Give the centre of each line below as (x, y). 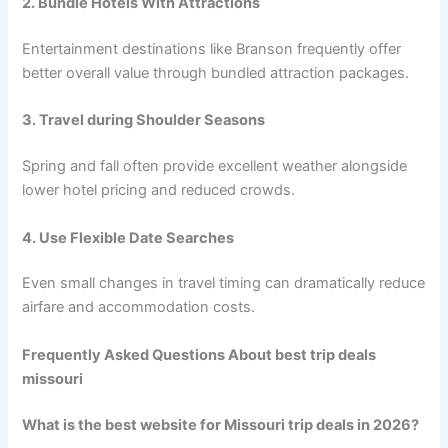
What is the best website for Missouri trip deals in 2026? (221, 424)
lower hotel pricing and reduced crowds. (159, 190)
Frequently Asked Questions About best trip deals (199, 354)
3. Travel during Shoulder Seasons (144, 120)
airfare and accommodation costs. (139, 307)
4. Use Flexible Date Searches (128, 237)
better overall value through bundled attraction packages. (216, 73)
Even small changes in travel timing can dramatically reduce (224, 283)
